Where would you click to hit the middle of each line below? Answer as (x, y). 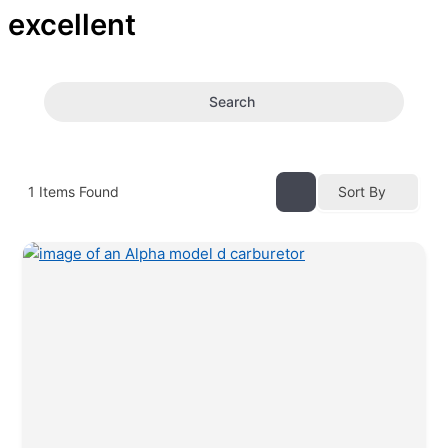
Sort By (362, 192)
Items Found (77, 192)
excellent (72, 25)
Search (232, 102)
